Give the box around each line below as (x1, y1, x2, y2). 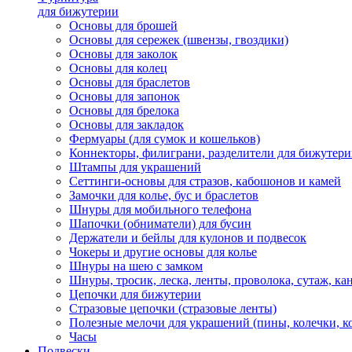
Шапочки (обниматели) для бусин (69, 217, 251, 230)
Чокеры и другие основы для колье (69, 245, 257, 258)
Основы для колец (69, 61, 167, 75)
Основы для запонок (69, 90, 180, 103)
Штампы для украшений (69, 160, 201, 174)
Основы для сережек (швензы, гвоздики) (69, 33, 288, 46)
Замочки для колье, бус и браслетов (69, 189, 258, 202)
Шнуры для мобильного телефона (69, 203, 251, 216)
